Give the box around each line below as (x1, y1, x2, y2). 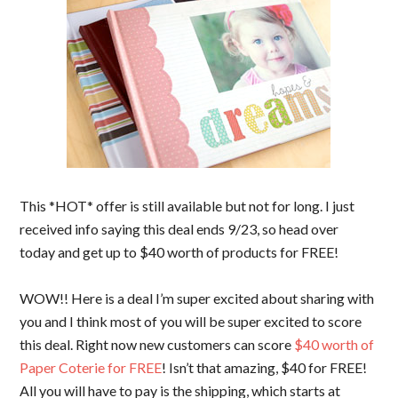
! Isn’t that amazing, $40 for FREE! (162, 359, 368, 376)
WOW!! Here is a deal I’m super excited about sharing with (20, 290, 375, 306)
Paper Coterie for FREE (20, 359, 163, 376)
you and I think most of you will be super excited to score (20, 313, 362, 330)
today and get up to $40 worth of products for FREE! (20, 243, 339, 260)
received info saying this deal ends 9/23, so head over (20, 220, 339, 237)
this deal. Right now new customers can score (20, 336, 295, 353)
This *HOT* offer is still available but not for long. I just (20, 197, 355, 214)
